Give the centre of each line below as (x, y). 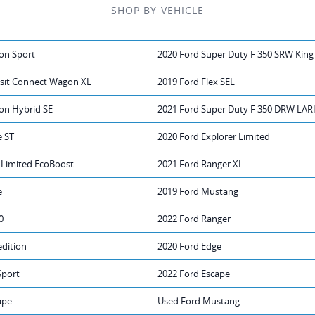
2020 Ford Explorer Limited (214, 136)
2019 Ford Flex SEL (196, 81)
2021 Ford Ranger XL (200, 163)
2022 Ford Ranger (194, 218)
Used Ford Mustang (199, 301)
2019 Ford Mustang (198, 191)
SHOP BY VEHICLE (157, 10)
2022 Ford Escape (194, 273)
